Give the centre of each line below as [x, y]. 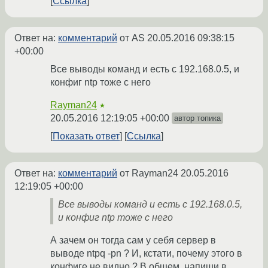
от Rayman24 [149, 173]
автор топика [197, 118]
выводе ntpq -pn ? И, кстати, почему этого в [146, 254]
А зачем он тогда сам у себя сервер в [133, 240]
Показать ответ [86, 136]
